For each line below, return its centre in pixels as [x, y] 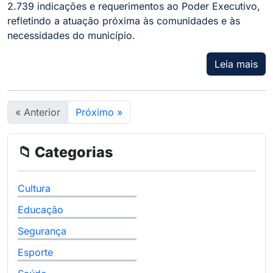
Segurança [42, 231]
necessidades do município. [71, 36]
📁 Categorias [65, 152]
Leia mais [236, 64]
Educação [41, 210]
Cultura [34, 189]
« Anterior [38, 112]
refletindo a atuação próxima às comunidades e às [124, 21]
